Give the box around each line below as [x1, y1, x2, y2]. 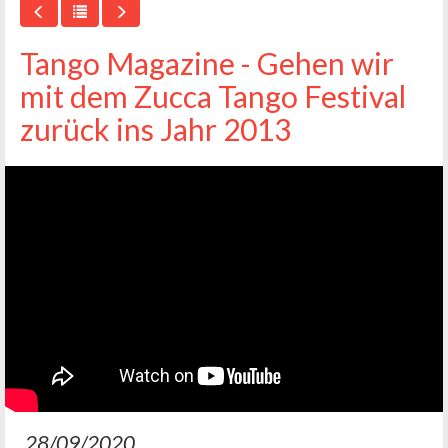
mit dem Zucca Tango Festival [20, 78, 406, 114]
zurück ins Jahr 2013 [20, 111, 291, 147]
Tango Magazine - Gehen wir [20, 45, 394, 81]
